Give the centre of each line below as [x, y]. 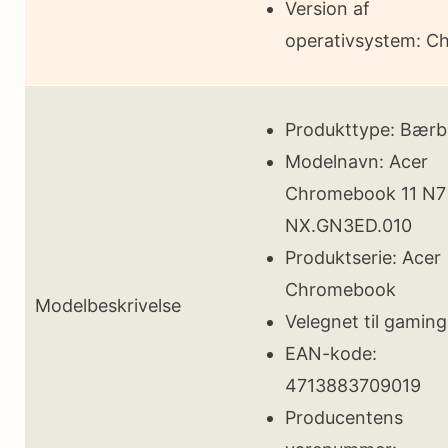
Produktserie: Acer [363, 257]
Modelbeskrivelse [108, 305]
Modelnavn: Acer [356, 161]
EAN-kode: [331, 353]
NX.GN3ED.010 [348, 225]
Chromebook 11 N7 [365, 193]
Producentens [344, 417]
